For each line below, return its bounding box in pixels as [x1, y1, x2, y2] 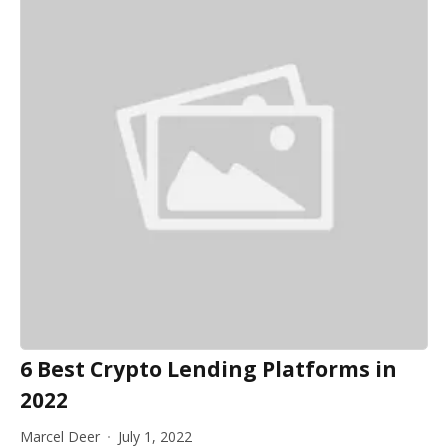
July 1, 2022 [118, 427, 192, 446]
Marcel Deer [20, 427, 100, 446]
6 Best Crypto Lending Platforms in [20, 355, 397, 383]
